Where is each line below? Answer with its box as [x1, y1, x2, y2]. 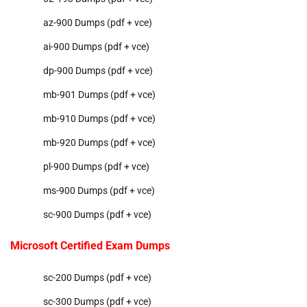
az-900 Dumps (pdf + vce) [43, 16, 152, 28]
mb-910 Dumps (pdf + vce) [43, 112, 156, 124]
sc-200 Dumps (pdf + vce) [43, 271, 151, 283]
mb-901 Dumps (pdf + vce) [43, 88, 156, 100]
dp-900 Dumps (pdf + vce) [43, 64, 153, 76]
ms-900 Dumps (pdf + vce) [43, 184, 155, 196]
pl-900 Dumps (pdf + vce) [43, 160, 149, 172]
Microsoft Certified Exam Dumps [10, 238, 170, 252]
